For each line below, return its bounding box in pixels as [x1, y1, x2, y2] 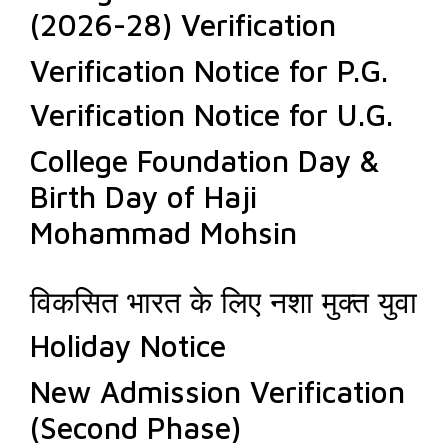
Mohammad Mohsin [30, 215, 297, 250]
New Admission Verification [30, 374, 405, 409]
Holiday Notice [30, 328, 226, 363]
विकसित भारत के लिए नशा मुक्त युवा [30, 284, 417, 319]
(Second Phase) [30, 410, 241, 445]
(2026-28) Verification [30, 7, 336, 42]
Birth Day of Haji [30, 179, 257, 214]
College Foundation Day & [30, 143, 380, 178]
